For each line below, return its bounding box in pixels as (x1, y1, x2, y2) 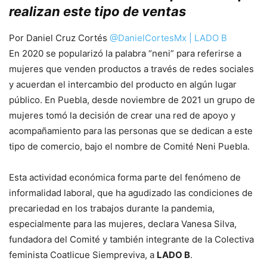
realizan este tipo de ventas (9, 4, 186, 20)
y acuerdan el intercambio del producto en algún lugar (9, 79, 237, 91)
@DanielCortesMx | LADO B (110, 32, 227, 44)
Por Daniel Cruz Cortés (9, 32, 110, 44)
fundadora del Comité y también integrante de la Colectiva (9, 234, 254, 246)
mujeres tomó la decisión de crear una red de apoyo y (9, 110, 235, 122)
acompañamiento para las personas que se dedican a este (9, 125, 253, 137)
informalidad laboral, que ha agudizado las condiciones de (9, 187, 253, 199)
